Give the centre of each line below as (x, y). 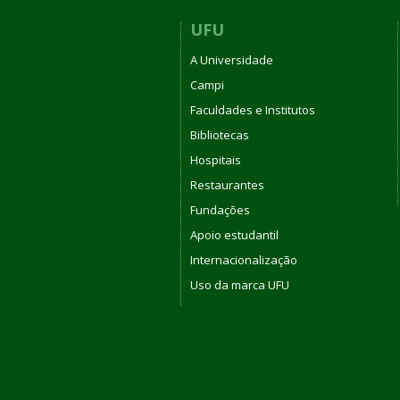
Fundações (220, 210)
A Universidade (232, 60)
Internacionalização (244, 260)
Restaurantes (227, 185)
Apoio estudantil (234, 235)
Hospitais (216, 160)
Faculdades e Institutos (253, 110)
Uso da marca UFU (240, 285)
